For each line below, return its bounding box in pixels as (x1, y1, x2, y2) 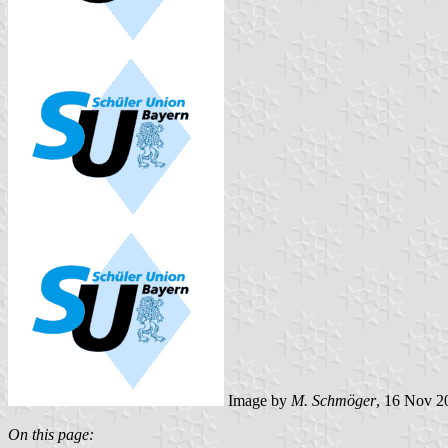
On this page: (8, 425, 94, 443)
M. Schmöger (291, 391, 376, 409)
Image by (224, 391, 291, 409)
